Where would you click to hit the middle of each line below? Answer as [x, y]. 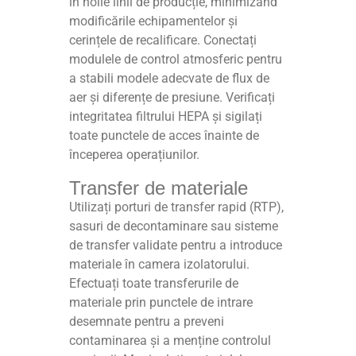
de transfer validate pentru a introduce [176, 246]
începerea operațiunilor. [135, 155]
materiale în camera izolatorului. [160, 265]
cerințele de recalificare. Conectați [163, 41]
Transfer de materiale [159, 188]
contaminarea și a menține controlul [170, 341]
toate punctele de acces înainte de [164, 136]
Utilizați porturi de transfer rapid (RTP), [177, 207]
